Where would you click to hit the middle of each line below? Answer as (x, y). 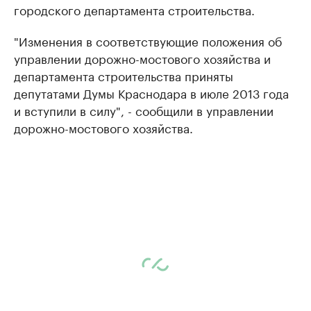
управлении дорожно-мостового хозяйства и (142, 58)
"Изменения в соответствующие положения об (148, 40)
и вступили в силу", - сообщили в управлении (144, 110)
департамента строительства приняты (124, 75)
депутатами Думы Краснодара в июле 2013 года (151, 92)
